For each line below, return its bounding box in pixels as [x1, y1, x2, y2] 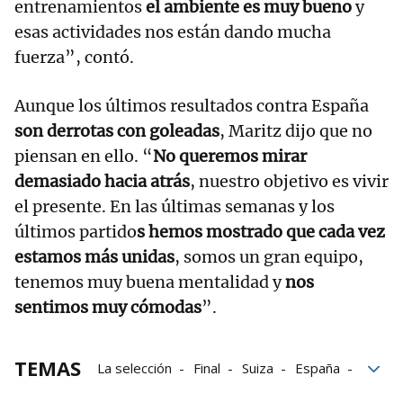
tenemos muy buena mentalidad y [14, 272, 282, 293]
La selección [97, 359, 172, 378]
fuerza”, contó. [14, 47, 138, 68]
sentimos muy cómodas [14, 297, 201, 318]
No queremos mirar [153, 146, 307, 167]
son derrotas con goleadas [14, 121, 219, 142]
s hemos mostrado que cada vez [137, 221, 385, 243]
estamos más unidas [14, 246, 175, 268]
